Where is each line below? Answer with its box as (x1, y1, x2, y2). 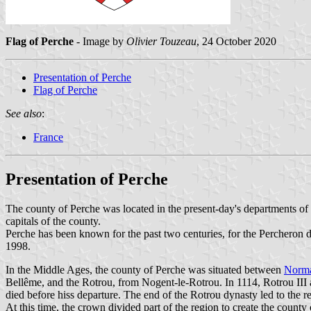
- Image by (74, 35, 126, 47)
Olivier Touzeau (126, 35, 196, 47)
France (33, 131, 63, 143)
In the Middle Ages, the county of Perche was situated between (6, 263, 284, 276)
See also (6, 107, 42, 119)
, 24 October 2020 (196, 35, 276, 47)
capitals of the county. (6, 215, 101, 227)
